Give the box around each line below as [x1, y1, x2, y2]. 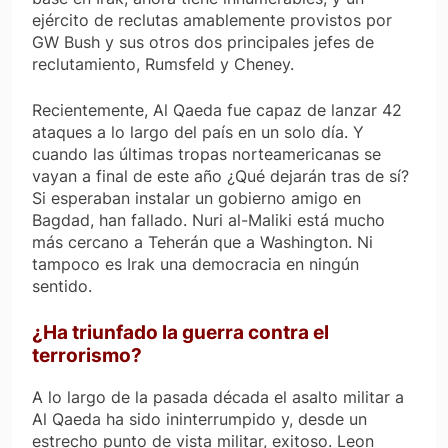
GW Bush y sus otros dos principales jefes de [32, 31, 374, 52]
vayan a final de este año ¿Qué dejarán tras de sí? [32, 165, 409, 186]
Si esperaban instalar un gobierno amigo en [32, 187, 361, 208]
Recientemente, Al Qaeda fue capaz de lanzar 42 [32, 99, 402, 120]
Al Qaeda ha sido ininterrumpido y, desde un [32, 408, 367, 429]
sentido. [32, 275, 92, 296]
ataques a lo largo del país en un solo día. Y [32, 121, 364, 142]
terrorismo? [32, 343, 142, 367]
